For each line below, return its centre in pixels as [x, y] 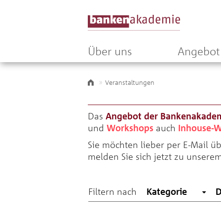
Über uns [110, 51]
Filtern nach [112, 191]
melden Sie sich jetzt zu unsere [151, 156]
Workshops [130, 128]
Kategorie [167, 191]
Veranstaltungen [130, 82]
